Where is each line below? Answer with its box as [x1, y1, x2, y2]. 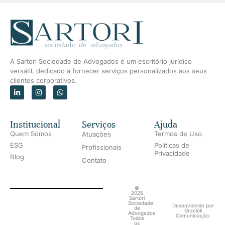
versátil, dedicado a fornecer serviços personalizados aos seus [10, 67, 207, 75]
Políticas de [154, 141, 189, 150]
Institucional [10, 119, 60, 131]
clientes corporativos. [10, 76, 77, 85]
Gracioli [184, 207, 202, 214]
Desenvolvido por [172, 202, 214, 209]
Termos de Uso [154, 130, 202, 138]
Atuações [82, 130, 111, 139]
